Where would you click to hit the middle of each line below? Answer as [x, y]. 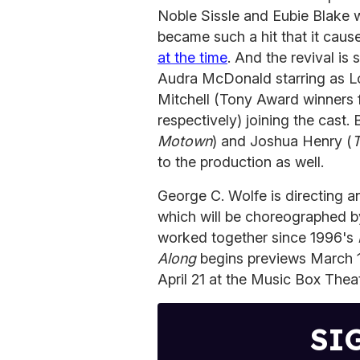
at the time [192, 57]
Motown [185, 141]
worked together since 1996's [258, 237]
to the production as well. [241, 162]
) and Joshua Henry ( [282, 141]
